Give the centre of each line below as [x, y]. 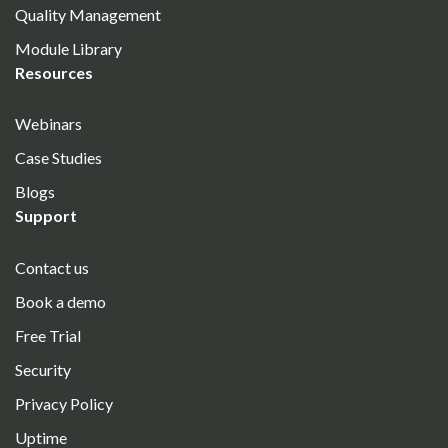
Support [46, 216]
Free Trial [48, 335]
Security [43, 369]
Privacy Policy [64, 403]
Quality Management [88, 15]
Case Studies [58, 158]
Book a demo [60, 301]
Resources [54, 73]
